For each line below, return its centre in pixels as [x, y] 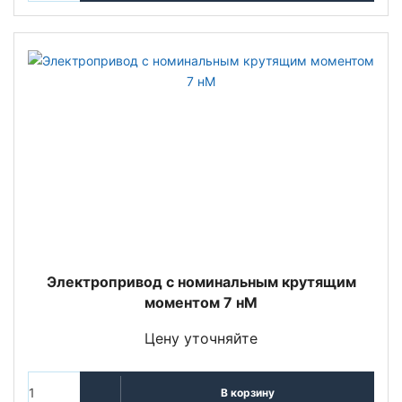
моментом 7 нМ [201, 302]
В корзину [247, 393]
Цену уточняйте [201, 338]
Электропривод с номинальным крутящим [201, 281]
